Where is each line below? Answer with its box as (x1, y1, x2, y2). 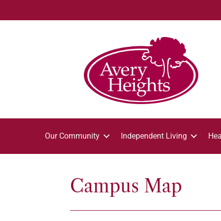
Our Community (45, 131, 100, 141)
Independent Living (121, 131, 187, 141)
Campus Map (70, 175, 182, 197)
